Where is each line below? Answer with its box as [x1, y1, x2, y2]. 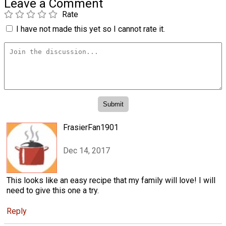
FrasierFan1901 [63, 123, 119, 133]
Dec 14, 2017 [63, 146, 110, 156]
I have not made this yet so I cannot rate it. [16, 24, 165, 34]
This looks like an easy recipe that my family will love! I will [7, 176, 215, 186]
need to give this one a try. [7, 186, 99, 196]
